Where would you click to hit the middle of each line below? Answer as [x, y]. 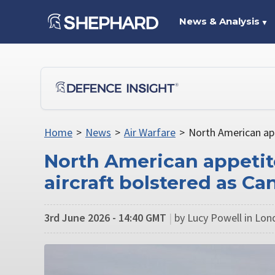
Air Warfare [149, 132]
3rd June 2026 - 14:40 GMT [105, 217]
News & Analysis [219, 21]
